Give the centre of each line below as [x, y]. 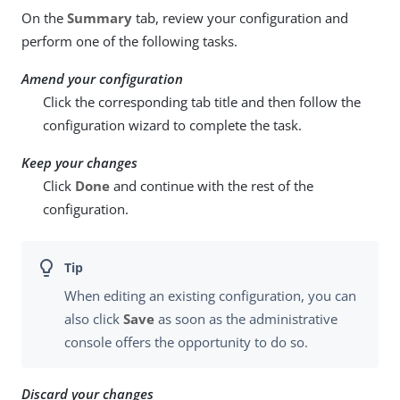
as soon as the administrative [246, 318]
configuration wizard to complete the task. [172, 125]
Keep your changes [79, 163]
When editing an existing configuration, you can [210, 295]
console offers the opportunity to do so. [186, 342]
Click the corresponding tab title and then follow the [202, 102]
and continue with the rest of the [212, 186]
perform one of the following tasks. [129, 42]
